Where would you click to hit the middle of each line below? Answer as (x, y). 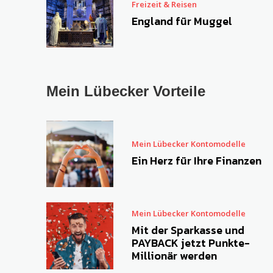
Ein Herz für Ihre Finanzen (196, 161)
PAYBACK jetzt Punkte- (190, 243)
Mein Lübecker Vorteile (126, 91)
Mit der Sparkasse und (188, 230)
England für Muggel (182, 21)
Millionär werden (174, 256)
